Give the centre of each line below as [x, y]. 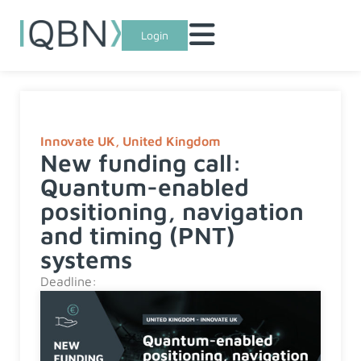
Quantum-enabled [145, 187]
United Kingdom [172, 141]
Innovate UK [78, 141]
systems [86, 259]
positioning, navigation [172, 211]
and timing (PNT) [138, 235]
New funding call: [141, 162]
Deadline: [68, 281]
